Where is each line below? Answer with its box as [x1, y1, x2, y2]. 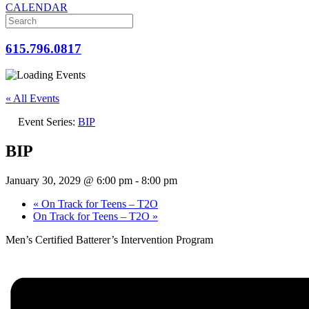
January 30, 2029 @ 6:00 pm [6, 175, 132, 187]
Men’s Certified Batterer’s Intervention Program [6, 234, 213, 246]
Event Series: [18, 116, 78, 128]
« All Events [6, 92, 59, 105]
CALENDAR [6, 1, 68, 13]
